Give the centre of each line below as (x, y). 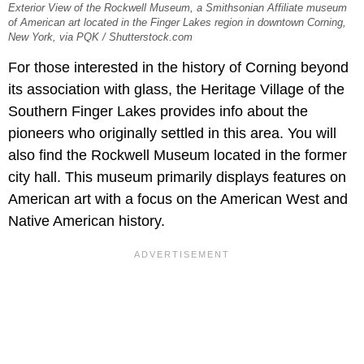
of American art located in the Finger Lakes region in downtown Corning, (177, 23)
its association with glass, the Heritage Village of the (176, 90)
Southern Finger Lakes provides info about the (158, 112)
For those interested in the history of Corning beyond (178, 68)
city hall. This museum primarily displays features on (177, 178)
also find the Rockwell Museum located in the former (178, 156)
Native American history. (87, 221)
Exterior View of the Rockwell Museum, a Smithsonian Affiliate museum (178, 9)
